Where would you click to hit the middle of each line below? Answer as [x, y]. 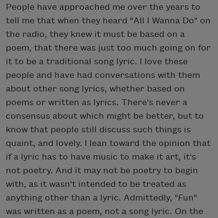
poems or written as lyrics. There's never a [97, 102]
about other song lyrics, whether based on [95, 89]
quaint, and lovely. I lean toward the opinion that [108, 143]
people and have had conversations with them [103, 75]
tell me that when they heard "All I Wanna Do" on [108, 20]
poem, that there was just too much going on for [108, 48]
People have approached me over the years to [103, 7]
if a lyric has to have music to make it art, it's [101, 157]
